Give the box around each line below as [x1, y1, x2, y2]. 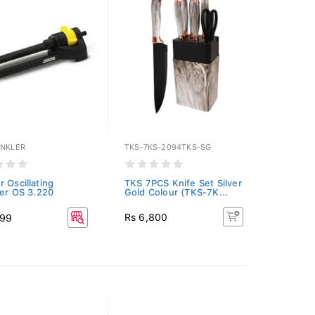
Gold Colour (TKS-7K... [124, 187, 229, 198]
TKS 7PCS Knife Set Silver [124, 178, 242, 188]
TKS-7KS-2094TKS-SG [124, 143, 212, 152]
